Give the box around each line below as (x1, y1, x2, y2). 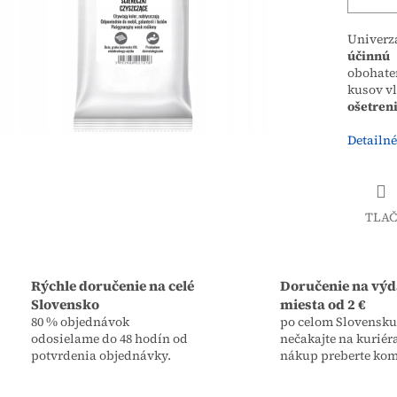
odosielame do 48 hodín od (31, 329, 188, 347)
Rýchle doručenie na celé (31, 276, 194, 295)
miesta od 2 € (280, 294, 366, 314)
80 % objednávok (31, 312, 129, 331)
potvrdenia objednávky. (31, 346, 171, 364)
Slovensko (31, 294, 99, 314)
